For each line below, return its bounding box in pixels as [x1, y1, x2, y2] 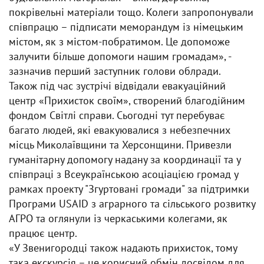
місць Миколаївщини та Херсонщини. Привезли [9, 138, 232, 151]
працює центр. [9, 226, 77, 240]
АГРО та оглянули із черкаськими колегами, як [9, 212, 227, 225]
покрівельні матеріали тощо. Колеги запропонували [9, 5, 253, 19]
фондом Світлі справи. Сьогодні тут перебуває [9, 108, 225, 122]
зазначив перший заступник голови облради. [9, 64, 221, 78]
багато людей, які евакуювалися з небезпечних [9, 123, 230, 137]
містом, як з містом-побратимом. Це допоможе [9, 35, 230, 48]
